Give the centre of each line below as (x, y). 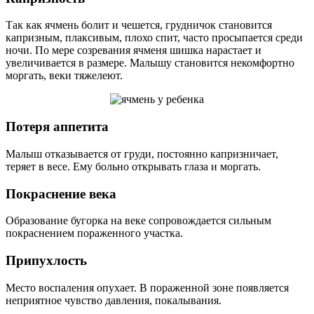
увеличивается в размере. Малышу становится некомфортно (150, 63)
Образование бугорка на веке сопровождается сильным (138, 221)
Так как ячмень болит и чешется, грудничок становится (139, 25)
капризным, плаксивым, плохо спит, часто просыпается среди (154, 38)
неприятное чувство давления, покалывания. (114, 300)
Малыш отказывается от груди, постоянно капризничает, (142, 153)
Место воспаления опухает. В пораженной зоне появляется (147, 287)
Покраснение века (61, 193)
